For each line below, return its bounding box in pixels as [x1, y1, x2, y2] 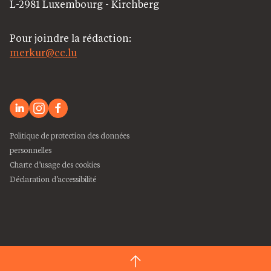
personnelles [10, 145, 51, 155]
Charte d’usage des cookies [10, 159, 100, 169]
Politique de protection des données [10, 130, 129, 140]
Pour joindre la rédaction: [10, 31, 131, 44]
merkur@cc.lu [10, 45, 77, 59]
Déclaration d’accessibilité [10, 174, 96, 184]
